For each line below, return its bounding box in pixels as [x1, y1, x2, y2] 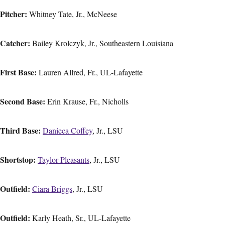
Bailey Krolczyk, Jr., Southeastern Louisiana [30, 38, 173, 48]
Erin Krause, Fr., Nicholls [45, 96, 129, 106]
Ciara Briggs [32, 183, 72, 194]
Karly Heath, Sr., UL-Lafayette [30, 212, 131, 223]
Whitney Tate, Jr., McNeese [27, 9, 117, 19]
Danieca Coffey [43, 125, 92, 136]
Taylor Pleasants [38, 154, 89, 165]
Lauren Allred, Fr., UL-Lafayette [37, 67, 143, 77]
